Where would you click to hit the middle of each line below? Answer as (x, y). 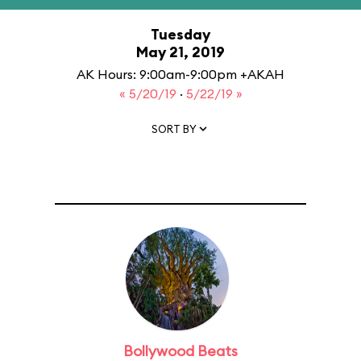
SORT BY (174, 129)
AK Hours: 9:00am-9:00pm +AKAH (180, 74)
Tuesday (180, 34)
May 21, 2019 (180, 52)
